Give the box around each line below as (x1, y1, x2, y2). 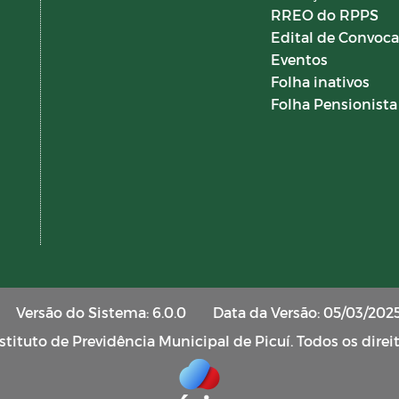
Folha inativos (270, 73, 370, 90)
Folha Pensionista (270, 95, 397, 112)
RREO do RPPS (270, 6, 379, 23)
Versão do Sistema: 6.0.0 (16, 303, 186, 321)
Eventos (270, 51, 328, 68)
